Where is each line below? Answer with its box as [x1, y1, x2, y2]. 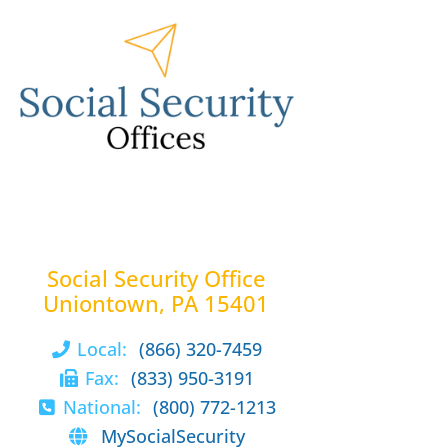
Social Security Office [46, 263, 266, 293]
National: [63, 394, 147, 419]
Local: [77, 336, 133, 361]
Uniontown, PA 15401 [43, 288, 269, 318]
